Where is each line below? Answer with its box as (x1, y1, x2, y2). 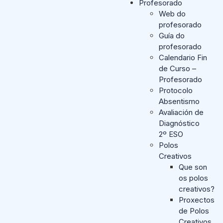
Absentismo (158, 97, 200, 106)
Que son (178, 162, 207, 172)
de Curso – (158, 64, 196, 73)
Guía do (158, 31, 185, 40)
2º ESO (158, 129, 183, 139)
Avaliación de (158, 108, 204, 117)
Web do (158, 9, 186, 18)
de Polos (178, 206, 209, 216)
